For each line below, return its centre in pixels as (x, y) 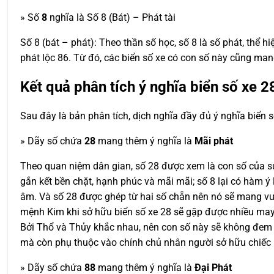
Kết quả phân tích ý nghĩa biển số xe (140, 87)
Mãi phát (214, 141)
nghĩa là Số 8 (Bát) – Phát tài (111, 18)
